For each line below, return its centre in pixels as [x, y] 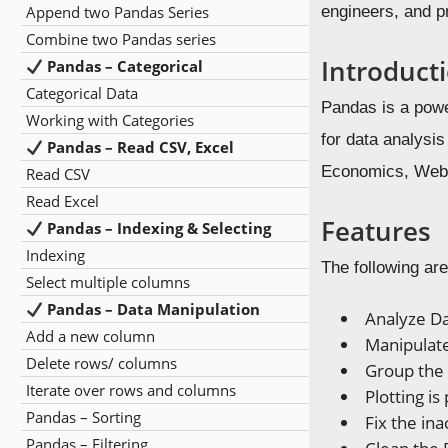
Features [376, 231]
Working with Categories [110, 120]
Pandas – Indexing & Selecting [159, 228]
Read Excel [62, 201]
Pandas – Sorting [83, 417]
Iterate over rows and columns [131, 390]
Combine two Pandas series [121, 39]
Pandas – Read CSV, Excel [141, 147]
